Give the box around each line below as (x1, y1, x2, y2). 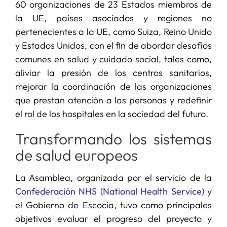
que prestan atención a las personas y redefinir (15, 94, 212, 106)
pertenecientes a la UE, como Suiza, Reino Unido (15, 25, 212, 37)
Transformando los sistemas (15, 129, 212, 148)
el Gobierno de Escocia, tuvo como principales (15, 199, 212, 211)
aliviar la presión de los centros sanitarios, (15, 66, 212, 79)
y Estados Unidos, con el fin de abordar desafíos (15, 39, 212, 51)
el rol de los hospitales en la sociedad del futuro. (15, 107, 208, 120)
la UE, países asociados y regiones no (15, 12, 212, 24)
